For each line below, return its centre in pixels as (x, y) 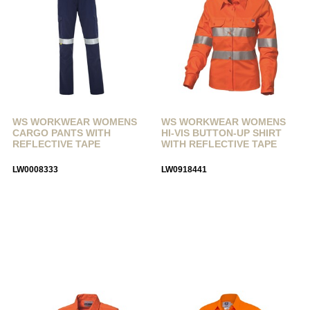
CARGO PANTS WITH (62, 133)
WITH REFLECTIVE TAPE (219, 144)
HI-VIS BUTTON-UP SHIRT (222, 133)
